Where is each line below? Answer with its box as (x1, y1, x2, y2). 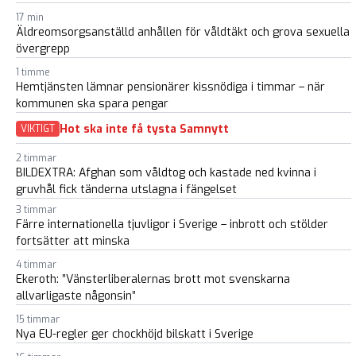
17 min (16, 11, 44, 24)
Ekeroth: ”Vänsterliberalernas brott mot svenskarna (16, 272, 290, 287)
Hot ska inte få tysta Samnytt (60, 121, 229, 137)
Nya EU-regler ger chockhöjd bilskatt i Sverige (16, 327, 253, 342)
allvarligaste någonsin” (16, 288, 136, 304)
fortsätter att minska (16, 234, 130, 249)
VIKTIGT (21, 122, 55, 135)
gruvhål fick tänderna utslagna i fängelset (16, 182, 237, 197)
